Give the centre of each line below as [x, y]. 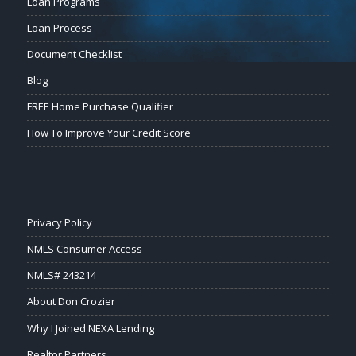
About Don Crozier [71, 302]
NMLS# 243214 [61, 275]
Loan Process [59, 28]
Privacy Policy [59, 223]
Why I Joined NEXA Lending [90, 329]
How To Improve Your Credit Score [108, 133]
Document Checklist [74, 54]
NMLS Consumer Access [84, 249]
